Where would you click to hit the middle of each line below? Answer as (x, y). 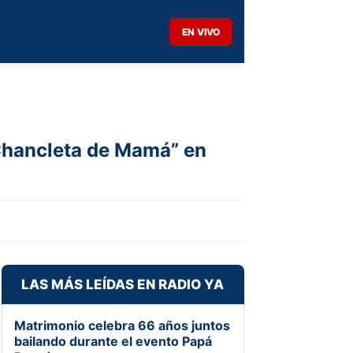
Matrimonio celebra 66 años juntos (122, 325)
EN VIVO (201, 32)
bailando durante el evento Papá (113, 341)
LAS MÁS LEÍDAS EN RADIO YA (123, 284)
